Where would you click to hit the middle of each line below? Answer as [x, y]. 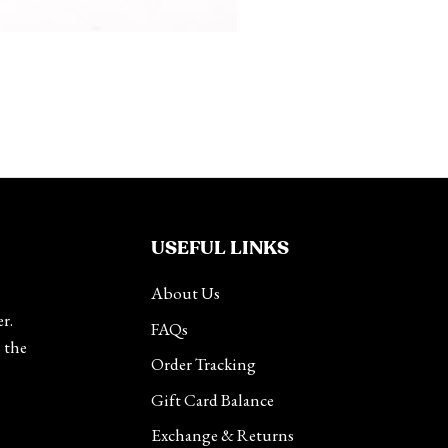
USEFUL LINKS [220, 249]
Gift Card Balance [212, 399]
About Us [185, 293]
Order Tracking [203, 364]
